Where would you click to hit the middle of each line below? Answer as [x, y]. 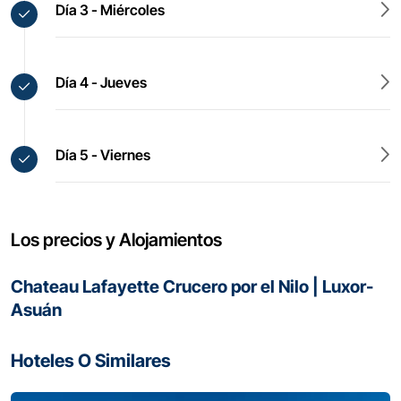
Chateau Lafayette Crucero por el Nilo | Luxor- [192, 286]
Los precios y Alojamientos [116, 240]
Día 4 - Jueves [101, 82]
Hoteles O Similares [91, 361]
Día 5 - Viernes [103, 155]
